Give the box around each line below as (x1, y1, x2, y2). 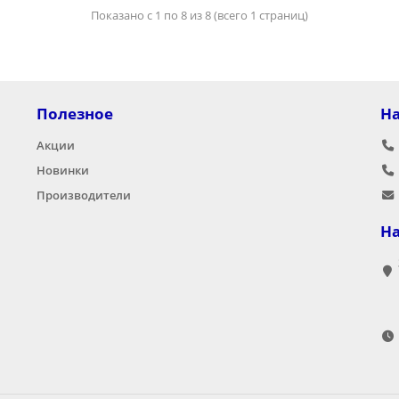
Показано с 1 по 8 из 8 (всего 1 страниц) (91, 7, 308, 23)
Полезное (36, 103, 113, 124)
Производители (36, 187, 131, 203)
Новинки (36, 162, 89, 178)
